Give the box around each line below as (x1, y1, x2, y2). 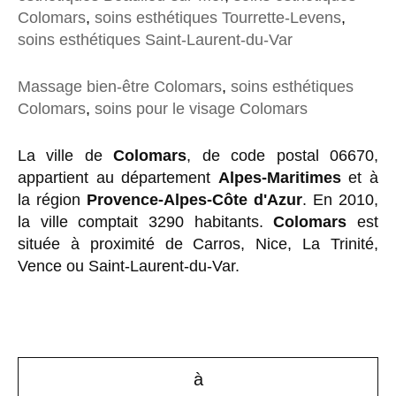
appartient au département (18, 169, 218, 187)
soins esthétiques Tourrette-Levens (95, 9, 341, 27)
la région (18, 191, 87, 209)
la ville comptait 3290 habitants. (18, 213, 274, 231)
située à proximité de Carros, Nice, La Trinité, (18, 235, 378, 253)
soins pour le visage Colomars (95, 100, 308, 118)
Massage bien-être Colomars (18, 78, 222, 95)
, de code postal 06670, (187, 147, 379, 164)
